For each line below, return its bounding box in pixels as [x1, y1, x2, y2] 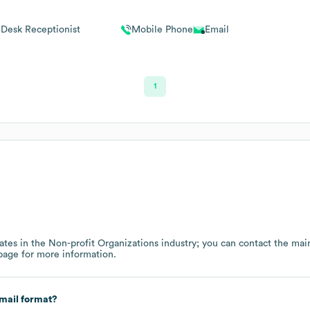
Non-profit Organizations [48, 238, 158, 248]
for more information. [19, 249, 116, 259]
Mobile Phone [131, 25, 193, 35]
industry [158, 238, 197, 248]
